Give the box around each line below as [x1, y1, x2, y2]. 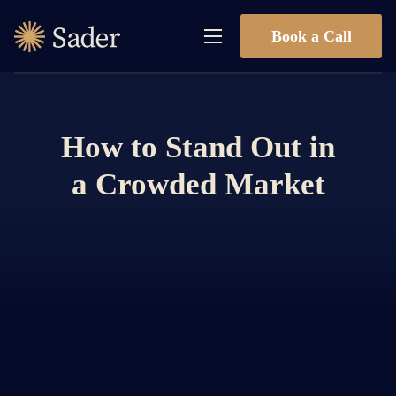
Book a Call [270, 27, 352, 45]
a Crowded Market [71, 167, 325, 202]
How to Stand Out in [61, 130, 335, 165]
